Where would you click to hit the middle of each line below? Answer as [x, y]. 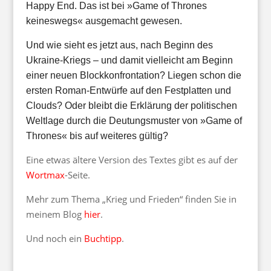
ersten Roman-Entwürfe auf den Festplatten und [128, 90]
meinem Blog [55, 214]
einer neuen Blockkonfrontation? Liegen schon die [133, 75]
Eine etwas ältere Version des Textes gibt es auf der [132, 160]
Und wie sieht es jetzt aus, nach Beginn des [119, 45]
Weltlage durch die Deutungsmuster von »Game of [134, 121]
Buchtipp [103, 238]
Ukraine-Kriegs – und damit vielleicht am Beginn [129, 60]
